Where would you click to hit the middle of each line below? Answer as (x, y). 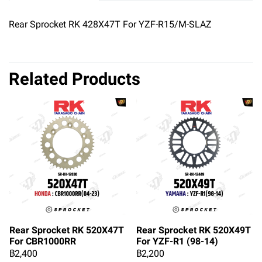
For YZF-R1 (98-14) (177, 241)
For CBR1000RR (43, 241)
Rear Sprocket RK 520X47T (67, 230)
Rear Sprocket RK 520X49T (194, 230)
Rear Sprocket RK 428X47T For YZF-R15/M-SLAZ (110, 24)
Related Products (75, 79)
